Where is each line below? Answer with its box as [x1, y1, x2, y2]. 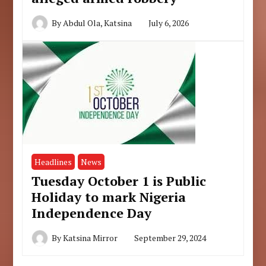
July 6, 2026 [148, 17, 189, 28]
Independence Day [31, 204, 152, 221]
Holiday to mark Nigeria [31, 188, 186, 205]
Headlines [34, 156, 72, 167]
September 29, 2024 [134, 232, 207, 243]
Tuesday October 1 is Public [31, 172, 207, 189]
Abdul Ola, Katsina [63, 17, 132, 28]
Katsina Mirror [63, 232, 118, 243]
